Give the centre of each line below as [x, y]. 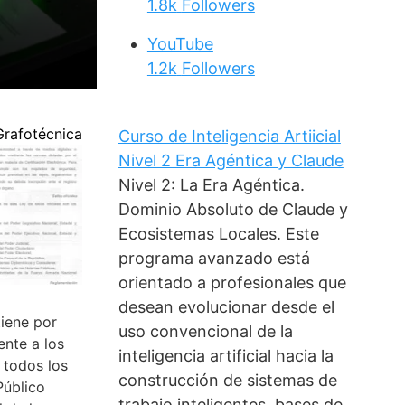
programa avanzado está [214, 259]
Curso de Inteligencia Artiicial [229, 137]
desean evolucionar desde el [226, 307]
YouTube [180, 44]
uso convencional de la [205, 332]
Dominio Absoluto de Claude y [233, 210]
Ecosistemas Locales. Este [218, 234]
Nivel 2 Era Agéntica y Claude [231, 161]
